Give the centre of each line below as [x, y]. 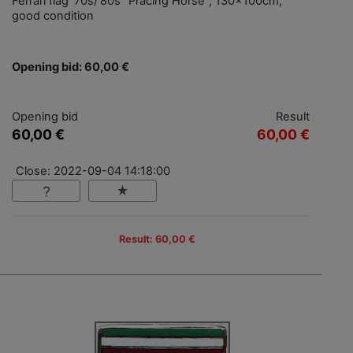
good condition [53, 15]
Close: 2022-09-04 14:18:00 [93, 171]
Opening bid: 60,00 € [71, 67]
